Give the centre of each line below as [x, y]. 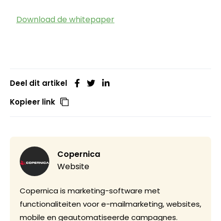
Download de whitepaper [65, 19]
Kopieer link [33, 102]
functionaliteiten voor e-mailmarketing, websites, [110, 204]
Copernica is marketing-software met [90, 191]
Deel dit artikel [38, 83]
